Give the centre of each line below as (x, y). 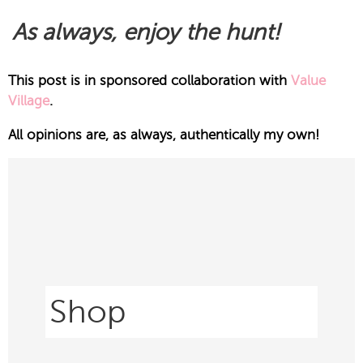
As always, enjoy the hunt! (146, 32)
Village (29, 100)
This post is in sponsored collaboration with (149, 80)
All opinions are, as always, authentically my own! (164, 135)
